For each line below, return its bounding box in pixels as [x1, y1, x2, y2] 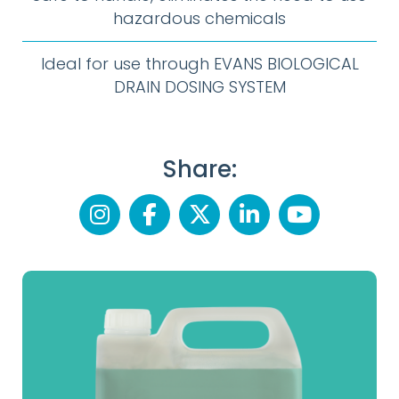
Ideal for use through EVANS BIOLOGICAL [40, 53, 359, 75]
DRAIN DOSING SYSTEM [113, 76, 286, 98]
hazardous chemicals [113, 7, 286, 29]
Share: [162, 153, 237, 185]
